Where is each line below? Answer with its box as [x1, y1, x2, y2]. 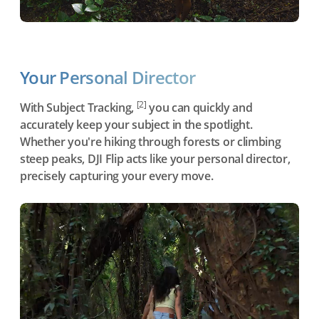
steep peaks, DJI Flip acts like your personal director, [20, 150, 291, 167]
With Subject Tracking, [20, 99, 137, 115]
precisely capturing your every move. [20, 167, 214, 184]
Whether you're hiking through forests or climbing [20, 133, 281, 150]
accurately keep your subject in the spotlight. [20, 116, 253, 132]
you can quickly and [146, 99, 253, 115]
